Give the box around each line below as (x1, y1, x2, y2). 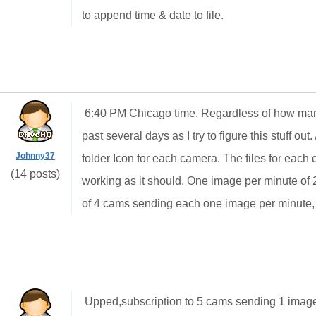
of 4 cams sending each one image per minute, (82, 197, 315, 209)
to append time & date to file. (82, 9, 229, 21)
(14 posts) (11, 168, 60, 180)
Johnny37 (16, 151, 55, 161)
